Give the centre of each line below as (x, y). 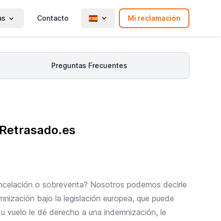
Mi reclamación (154, 18)
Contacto (53, 18)
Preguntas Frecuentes (90, 65)
